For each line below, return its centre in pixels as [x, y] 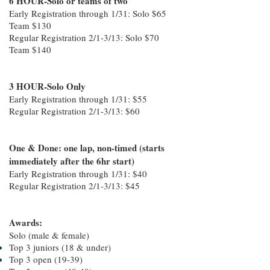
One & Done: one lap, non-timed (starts [87, 148]
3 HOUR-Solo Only [47, 86]
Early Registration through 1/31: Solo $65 [88, 13]
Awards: [26, 222]
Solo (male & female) [49, 235]
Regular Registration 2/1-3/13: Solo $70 [84, 37]
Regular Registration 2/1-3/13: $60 [74, 111]
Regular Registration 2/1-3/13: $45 [74, 186]
